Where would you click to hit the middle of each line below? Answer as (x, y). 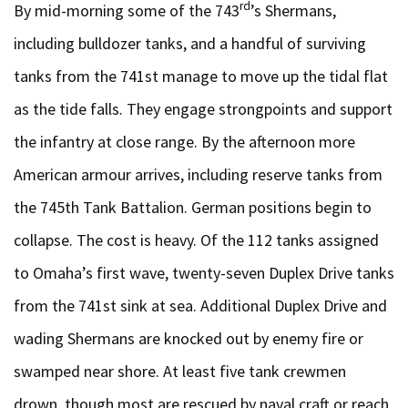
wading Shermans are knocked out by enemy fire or (189, 338)
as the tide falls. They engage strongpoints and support (203, 109)
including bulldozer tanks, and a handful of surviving (190, 43)
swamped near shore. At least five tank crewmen (180, 371)
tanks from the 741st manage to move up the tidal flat (201, 76)
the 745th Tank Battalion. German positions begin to (193, 207)
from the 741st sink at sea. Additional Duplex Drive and (200, 306)
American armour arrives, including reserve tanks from (198, 174)
